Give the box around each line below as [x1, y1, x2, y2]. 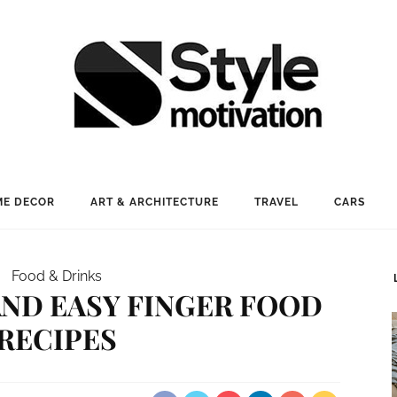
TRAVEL [253, 196, 299, 208]
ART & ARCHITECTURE [90, 196, 219, 208]
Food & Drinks [11, 268, 102, 284]
